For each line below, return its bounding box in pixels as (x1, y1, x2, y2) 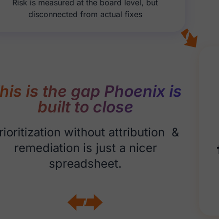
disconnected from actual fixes (28, 9, 142, 19)
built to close (37, 97, 133, 117)
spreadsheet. (49, 156, 122, 171)
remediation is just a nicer (14, 141, 157, 155)
